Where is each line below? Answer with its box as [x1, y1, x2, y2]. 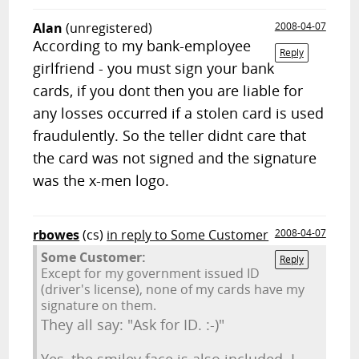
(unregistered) [66, 19, 153, 37]
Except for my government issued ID [41, 264, 260, 282]
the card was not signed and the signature [33, 148, 317, 167]
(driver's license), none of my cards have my [41, 280, 305, 298]
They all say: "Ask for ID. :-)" [41, 315, 225, 334]
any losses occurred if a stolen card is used [33, 103, 325, 123]
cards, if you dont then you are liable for [33, 81, 304, 100]
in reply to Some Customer [107, 226, 269, 244]
